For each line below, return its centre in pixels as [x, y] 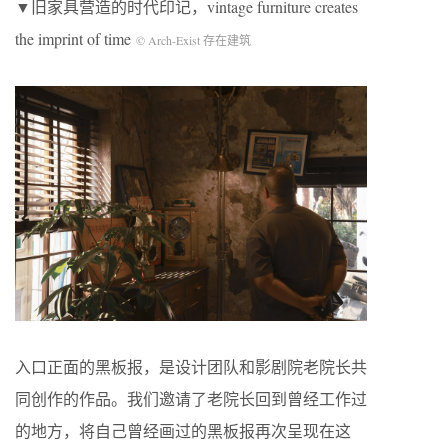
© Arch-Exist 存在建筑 [193, 40]
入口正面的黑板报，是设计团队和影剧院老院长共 [191, 367]
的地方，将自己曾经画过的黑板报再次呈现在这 [183, 431]
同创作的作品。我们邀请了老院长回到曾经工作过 [191, 399]
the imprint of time [75, 39]
